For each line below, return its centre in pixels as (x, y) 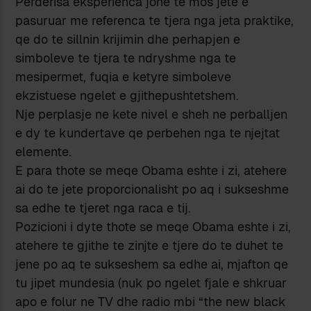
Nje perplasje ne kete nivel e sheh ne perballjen (152, 115)
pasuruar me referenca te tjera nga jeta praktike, (155, 21)
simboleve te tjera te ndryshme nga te (126, 58)
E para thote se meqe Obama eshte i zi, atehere (151, 171)
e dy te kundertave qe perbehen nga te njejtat (148, 133)
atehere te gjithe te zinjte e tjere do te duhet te (150, 246)
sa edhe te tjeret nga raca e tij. (103, 208)
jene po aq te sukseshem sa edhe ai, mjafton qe (152, 264)
